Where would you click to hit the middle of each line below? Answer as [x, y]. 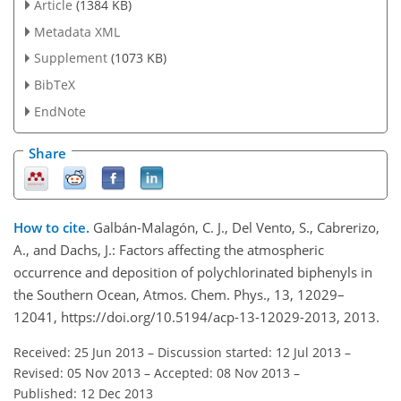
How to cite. [53, 228]
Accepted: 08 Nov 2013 [222, 373]
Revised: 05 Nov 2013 [77, 373]
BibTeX [54, 85]
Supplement [70, 58]
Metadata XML [77, 31]
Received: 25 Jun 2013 [79, 353]
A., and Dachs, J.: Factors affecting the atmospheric [169, 250]
